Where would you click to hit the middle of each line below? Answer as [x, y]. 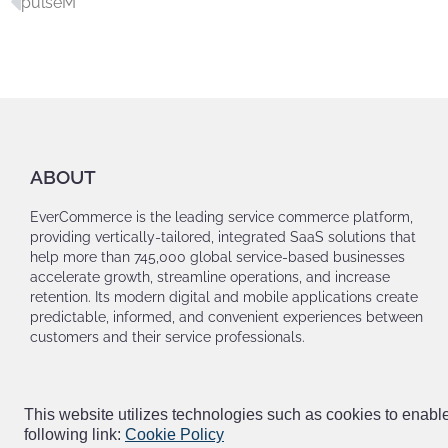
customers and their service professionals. [167, 337]
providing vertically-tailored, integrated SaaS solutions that [223, 237]
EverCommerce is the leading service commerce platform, [221, 217]
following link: [72, 434]
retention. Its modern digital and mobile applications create [224, 297]
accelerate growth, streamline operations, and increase [210, 277]
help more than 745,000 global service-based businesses [217, 257]
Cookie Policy [174, 434]
